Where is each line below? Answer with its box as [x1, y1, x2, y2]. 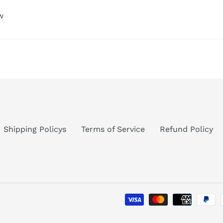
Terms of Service [81, 124, 145, 134]
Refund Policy [159, 124, 213, 134]
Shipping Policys [3, 124, 66, 134]
